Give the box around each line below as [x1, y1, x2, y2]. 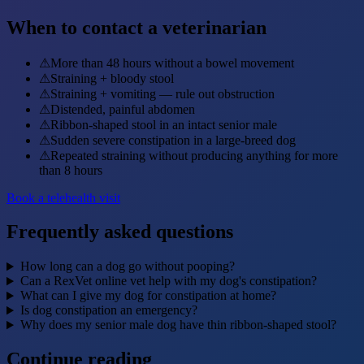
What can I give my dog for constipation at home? [19, 288, 276, 303]
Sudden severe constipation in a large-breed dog [50, 132, 296, 147]
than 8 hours [39, 162, 102, 177]
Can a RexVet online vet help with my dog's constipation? [19, 274, 317, 288]
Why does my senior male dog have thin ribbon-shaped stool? [19, 318, 336, 332]
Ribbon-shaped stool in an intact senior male [50, 117, 277, 132]
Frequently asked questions [6, 221, 233, 243]
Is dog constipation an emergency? [19, 303, 197, 318]
